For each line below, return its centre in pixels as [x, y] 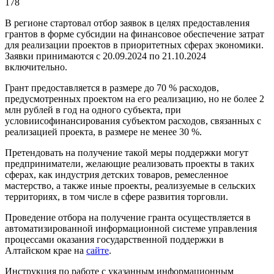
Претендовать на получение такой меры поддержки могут [127, 152]
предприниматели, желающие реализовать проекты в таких [130, 163]
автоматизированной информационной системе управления [131, 228]
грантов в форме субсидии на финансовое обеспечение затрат [135, 34]
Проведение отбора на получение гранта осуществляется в [128, 217]
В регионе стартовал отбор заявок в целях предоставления [127, 23]
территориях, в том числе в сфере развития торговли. [117, 196]
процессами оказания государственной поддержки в [114, 239]
